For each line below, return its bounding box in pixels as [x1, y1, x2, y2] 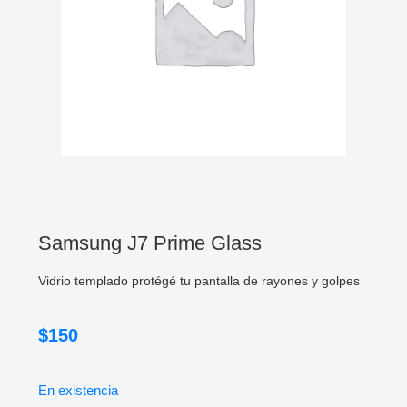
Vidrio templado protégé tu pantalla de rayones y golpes [38, 273, 360, 288]
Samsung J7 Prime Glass [38, 231, 262, 254]
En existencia [38, 382, 118, 398]
